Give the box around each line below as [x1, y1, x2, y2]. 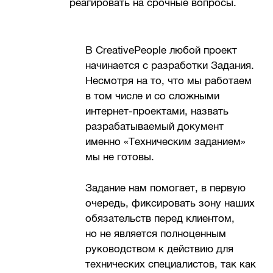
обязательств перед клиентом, [85, 212, 235, 224]
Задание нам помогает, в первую [85, 182, 246, 194]
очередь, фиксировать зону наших [85, 197, 255, 209]
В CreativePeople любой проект [85, 44, 238, 57]
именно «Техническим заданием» [85, 136, 246, 148]
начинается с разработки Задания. [85, 60, 255, 72]
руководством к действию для [85, 243, 234, 255]
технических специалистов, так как [85, 258, 257, 270]
